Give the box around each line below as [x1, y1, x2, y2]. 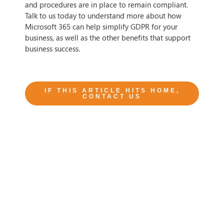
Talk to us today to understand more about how [25, 10, 181, 21]
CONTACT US [82, 92, 141, 100]
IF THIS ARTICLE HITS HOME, [44, 86, 180, 94]
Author [30, 202, 54, 213]
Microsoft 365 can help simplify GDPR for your [25, 21, 177, 32]
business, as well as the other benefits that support [25, 32, 190, 43]
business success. [25, 43, 80, 54]
